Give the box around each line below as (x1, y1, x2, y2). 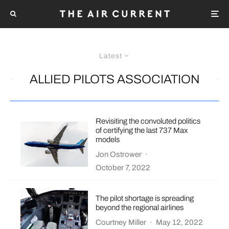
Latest (99, 52, 122, 60)
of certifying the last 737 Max (96, 126, 188, 134)
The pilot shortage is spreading (96, 194, 194, 202)
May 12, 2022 (156, 218, 203, 226)
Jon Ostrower (96, 150, 142, 158)
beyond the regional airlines (96, 203, 184, 212)
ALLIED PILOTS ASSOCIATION (29, 72, 200, 86)
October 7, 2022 (96, 163, 151, 172)
